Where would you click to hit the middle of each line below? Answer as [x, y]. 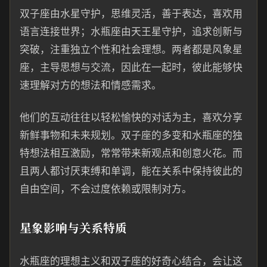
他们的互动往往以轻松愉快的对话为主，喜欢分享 [131, 117]
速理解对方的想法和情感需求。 [91, 85]
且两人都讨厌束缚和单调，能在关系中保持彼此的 [131, 171]
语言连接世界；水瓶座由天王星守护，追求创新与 [131, 32]
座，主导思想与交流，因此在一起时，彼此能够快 [131, 67]
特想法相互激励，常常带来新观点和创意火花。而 [131, 153]
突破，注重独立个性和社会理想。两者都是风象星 [131, 49]
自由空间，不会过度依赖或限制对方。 [106, 189]
